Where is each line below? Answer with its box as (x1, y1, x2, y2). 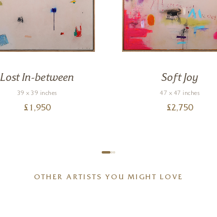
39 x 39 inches (17, 91, 57, 97)
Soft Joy (161, 73, 199, 83)
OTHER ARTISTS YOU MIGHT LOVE (33, 174, 184, 182)
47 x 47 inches (160, 91, 200, 97)
